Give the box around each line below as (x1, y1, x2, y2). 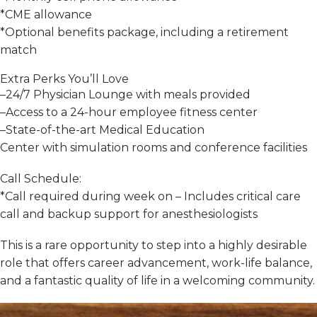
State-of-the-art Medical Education (6, 122, 204, 137)
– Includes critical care (173, 190, 301, 204)
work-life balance (212, 256, 310, 270)
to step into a (139, 238, 218, 253)
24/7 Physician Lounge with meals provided (6, 87, 250, 101)
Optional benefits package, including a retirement (5, 25, 289, 39)
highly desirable (218, 238, 307, 253)
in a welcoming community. (158, 274, 315, 288)
